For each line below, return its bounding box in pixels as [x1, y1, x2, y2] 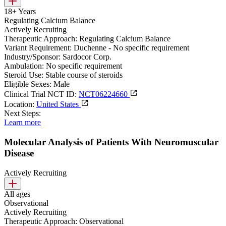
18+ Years [4, 7, 36, 16]
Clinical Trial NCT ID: [4, 90, 77, 99]
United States [36, 100, 81, 109]
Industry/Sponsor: [4, 52, 61, 62]
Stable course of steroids [45, 71, 123, 80]
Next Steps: [4, 109, 41, 118]
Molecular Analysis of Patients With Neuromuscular [4, 137, 218, 148]
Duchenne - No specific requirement [74, 43, 189, 52]
